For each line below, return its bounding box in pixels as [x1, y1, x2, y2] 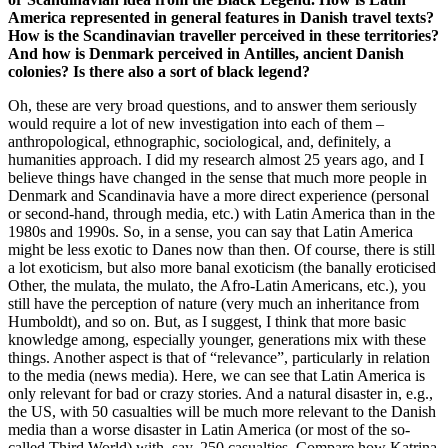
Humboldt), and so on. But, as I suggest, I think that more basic [8, 313, 406, 331]
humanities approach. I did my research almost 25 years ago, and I [8, 151, 424, 169]
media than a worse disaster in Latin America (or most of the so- [8, 421, 410, 439]
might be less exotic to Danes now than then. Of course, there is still [8, 241, 435, 259]
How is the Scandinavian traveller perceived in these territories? [8, 27, 439, 45]
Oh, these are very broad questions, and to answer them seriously [8, 97, 417, 115]
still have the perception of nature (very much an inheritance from [8, 295, 419, 313]
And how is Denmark [8, 45, 158, 63]
